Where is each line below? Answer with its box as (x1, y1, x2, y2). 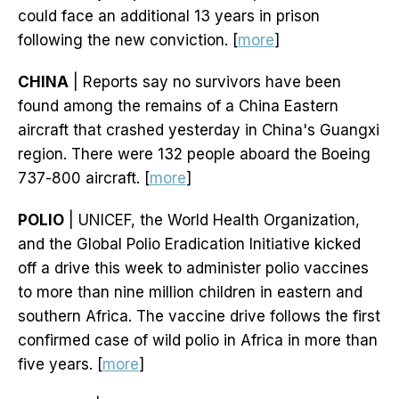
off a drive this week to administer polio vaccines (18, 259, 369, 278)
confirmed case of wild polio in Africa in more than (18, 331, 378, 350)
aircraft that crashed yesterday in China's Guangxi (18, 121, 379, 140)
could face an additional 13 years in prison (18, 7, 320, 26)
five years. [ (18, 355, 102, 374)
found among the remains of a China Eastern (18, 97, 338, 116)
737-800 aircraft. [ (18, 169, 150, 188)
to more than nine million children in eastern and (18, 283, 362, 302)
